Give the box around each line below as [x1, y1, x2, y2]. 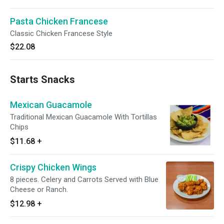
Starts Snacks [10, 73, 75, 85]
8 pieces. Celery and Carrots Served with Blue [10, 175, 158, 184]
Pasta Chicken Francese [10, 16, 108, 26]
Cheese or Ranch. [10, 185, 68, 194]
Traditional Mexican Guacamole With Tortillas [10, 112, 157, 121]
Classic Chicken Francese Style [10, 29, 112, 38]
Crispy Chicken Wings [10, 162, 96, 172]
